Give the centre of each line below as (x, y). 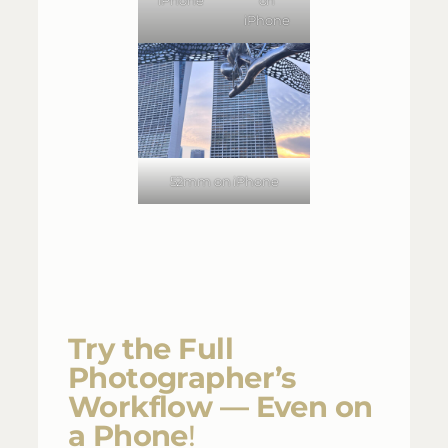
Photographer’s (182, 378)
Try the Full (150, 349)
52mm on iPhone (224, 180)
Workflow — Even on (220, 407)
